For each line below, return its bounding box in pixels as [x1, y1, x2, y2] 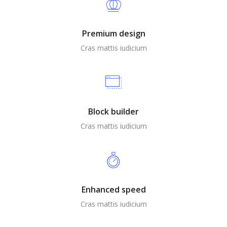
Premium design [82, 28, 145, 39]
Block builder [88, 106, 139, 117]
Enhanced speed [81, 184, 146, 195]
